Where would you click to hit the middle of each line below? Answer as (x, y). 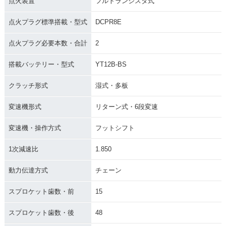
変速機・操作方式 (35, 128)
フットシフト (115, 128)
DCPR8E (108, 22)
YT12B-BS (111, 65)
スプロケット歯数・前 (41, 192)
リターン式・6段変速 (126, 107)
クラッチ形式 (28, 86)
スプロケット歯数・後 (41, 213)
